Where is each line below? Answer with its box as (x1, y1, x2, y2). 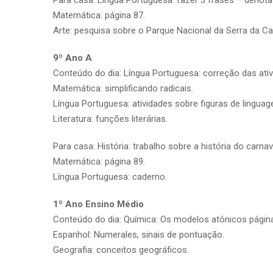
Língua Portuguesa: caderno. (53, 171, 167, 182)
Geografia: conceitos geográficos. (53, 244, 189, 255)
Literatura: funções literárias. (53, 113, 168, 124)
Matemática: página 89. (53, 155, 145, 167)
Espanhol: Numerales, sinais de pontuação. (53, 229, 224, 240)
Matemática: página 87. (53, 9, 145, 21)
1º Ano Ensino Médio (53, 198, 144, 210)
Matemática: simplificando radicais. (53, 82, 193, 94)
